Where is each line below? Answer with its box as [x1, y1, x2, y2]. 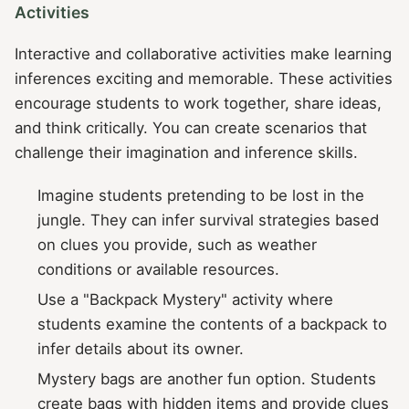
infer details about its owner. [37, 340, 245, 359]
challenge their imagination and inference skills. [15, 143, 358, 163]
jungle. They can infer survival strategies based [37, 211, 380, 230]
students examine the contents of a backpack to [37, 315, 388, 334]
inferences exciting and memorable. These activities [15, 69, 393, 89]
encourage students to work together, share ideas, [15, 94, 382, 113]
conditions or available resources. [37, 260, 280, 279]
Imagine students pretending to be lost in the [37, 186, 365, 205]
